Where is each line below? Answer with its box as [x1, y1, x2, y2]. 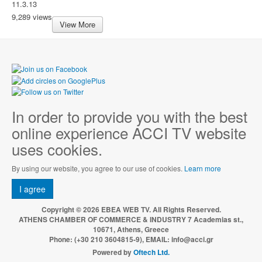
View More [60, 18, 95, 30]
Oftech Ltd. [133, 246, 170, 257]
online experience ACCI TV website [12, 121, 246, 143]
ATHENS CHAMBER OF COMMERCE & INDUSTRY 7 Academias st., [19, 213, 243, 225]
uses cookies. [12, 137, 102, 160]
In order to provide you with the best [12, 105, 247, 127]
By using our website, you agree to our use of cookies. [12, 163, 184, 173]
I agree [19, 182, 46, 195]
